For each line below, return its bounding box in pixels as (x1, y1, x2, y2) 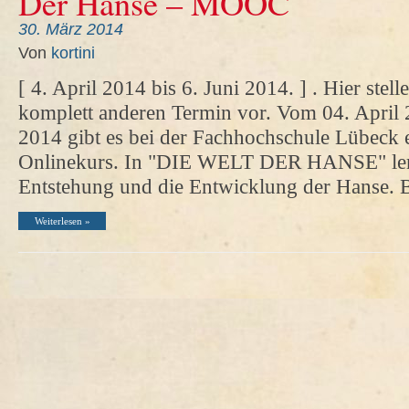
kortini (51, 44, 95, 62)
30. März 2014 (18, 20, 123, 38)
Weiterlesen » (34, 215, 90, 226)
